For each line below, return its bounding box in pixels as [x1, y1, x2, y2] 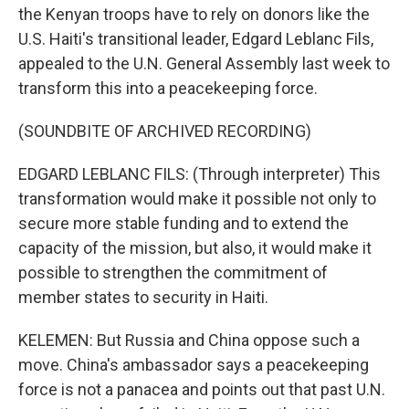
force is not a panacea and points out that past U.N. [18, 380, 385, 399]
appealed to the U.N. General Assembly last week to [18, 54, 390, 73]
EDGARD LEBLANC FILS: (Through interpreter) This [18, 164, 381, 184]
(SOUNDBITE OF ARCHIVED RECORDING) [18, 121, 311, 141]
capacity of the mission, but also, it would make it [18, 238, 372, 257]
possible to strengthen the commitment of [18, 263, 328, 282]
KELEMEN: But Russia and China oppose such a [18, 330, 360, 350]
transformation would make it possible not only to [18, 189, 376, 208]
